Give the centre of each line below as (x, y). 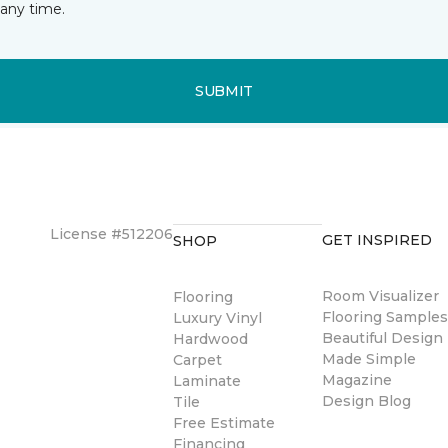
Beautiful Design (383, 338)
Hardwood (210, 339)
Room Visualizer (381, 296)
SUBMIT (224, 90)
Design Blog (367, 401)
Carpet (197, 360)
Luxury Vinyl (217, 318)
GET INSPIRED (377, 240)
